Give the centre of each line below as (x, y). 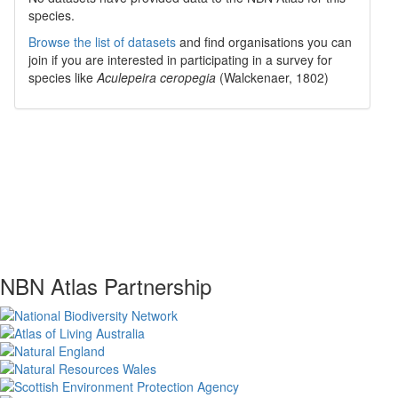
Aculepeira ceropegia (156, 77)
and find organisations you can (264, 42)
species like (63, 77)
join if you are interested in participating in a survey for (180, 60)
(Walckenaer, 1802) (274, 77)
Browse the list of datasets (102, 42)
